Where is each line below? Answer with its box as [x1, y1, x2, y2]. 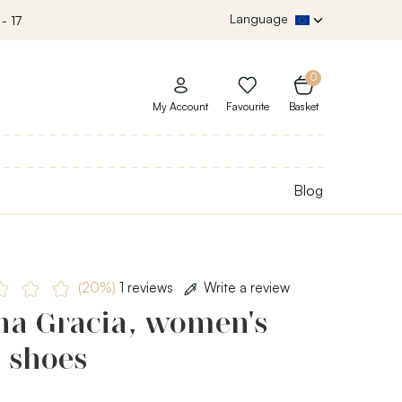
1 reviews [115, 278, 177, 296]
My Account [153, 100, 208, 114]
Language [230, 10, 288, 26]
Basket [289, 100, 319, 114]
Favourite [226, 100, 269, 114]
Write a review [203, 278, 290, 296]
